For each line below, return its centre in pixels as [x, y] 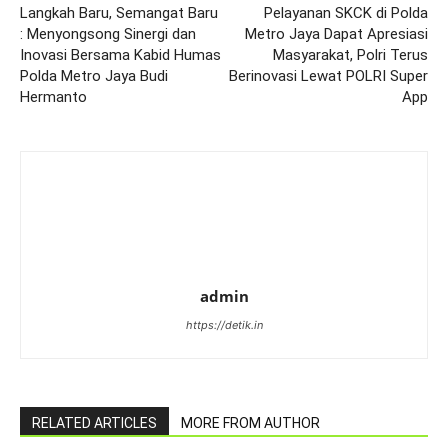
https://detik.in [224, 325]
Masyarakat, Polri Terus [350, 55]
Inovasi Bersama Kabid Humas [120, 55]
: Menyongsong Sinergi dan [108, 34]
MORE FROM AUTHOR [250, 423]
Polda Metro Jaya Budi [94, 76]
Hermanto [53, 97]
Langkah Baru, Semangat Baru [119, 13]
